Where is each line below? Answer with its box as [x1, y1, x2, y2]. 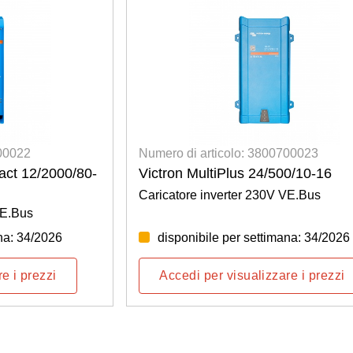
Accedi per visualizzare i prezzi [159, 268, 345, 282]
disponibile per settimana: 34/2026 [158, 230, 351, 244]
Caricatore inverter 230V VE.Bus [139, 188, 321, 202]
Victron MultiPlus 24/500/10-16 [139, 165, 333, 181]
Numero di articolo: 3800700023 [139, 146, 319, 160]
